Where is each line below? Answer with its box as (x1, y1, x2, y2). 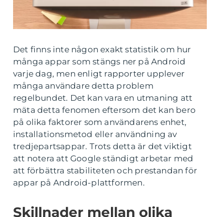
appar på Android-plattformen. (13, 177, 145, 187)
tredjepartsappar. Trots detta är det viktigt (13, 141, 192, 151)
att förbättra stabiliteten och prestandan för (13, 165, 198, 175)
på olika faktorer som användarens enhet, (13, 117, 187, 127)
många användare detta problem (13, 80, 154, 91)
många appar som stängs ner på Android (13, 56, 186, 66)
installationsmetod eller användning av (13, 129, 177, 139)
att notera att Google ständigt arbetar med (13, 153, 194, 163)
